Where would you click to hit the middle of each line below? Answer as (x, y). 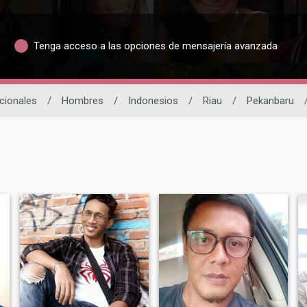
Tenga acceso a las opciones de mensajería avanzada (155, 46)
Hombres (82, 100)
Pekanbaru (270, 100)
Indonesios (153, 100)
